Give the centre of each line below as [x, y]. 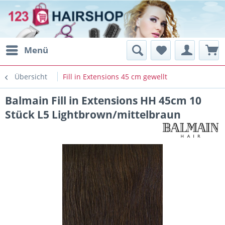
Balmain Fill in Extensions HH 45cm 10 [103, 100]
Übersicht [31, 77]
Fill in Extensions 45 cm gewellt [115, 77]
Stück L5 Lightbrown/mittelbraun [93, 115]
